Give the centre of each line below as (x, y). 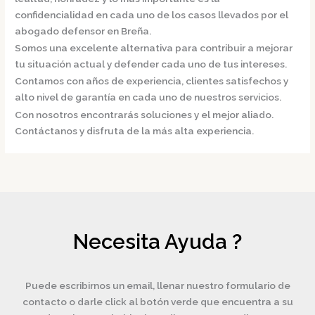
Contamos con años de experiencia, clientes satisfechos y (152, 81)
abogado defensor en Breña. (83, 31)
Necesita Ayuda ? (157, 242)
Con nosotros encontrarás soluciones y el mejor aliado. (144, 114)
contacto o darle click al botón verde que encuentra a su (157, 302)
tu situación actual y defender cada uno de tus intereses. (151, 64)
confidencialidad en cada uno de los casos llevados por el (152, 14)
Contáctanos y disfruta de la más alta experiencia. (135, 130)
